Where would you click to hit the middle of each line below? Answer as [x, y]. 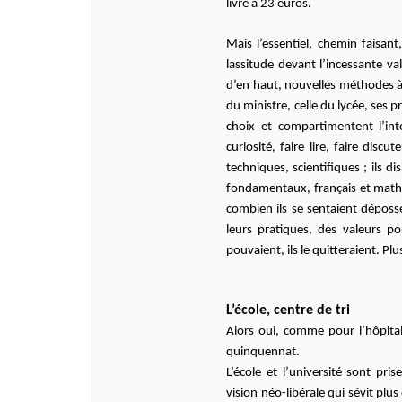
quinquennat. [265, 352]
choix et [249, 127]
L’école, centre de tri [288, 310]
